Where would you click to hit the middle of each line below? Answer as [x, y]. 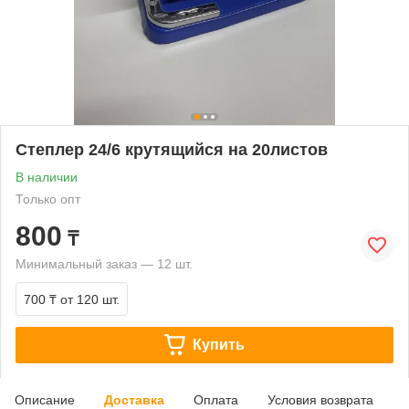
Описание [45, 399]
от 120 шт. [90, 299]
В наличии [47, 177]
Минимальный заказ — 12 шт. [104, 263]
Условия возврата [320, 399]
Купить [218, 344]
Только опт [48, 199]
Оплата [216, 399]
